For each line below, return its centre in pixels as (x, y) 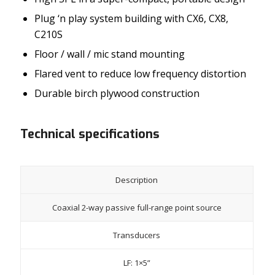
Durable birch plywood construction (117, 93)
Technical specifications (90, 134)
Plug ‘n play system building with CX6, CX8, (131, 18)
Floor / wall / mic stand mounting (109, 54)
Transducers (137, 235)
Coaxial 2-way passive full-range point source (137, 207)
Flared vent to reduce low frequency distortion (140, 73)
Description (137, 180)
